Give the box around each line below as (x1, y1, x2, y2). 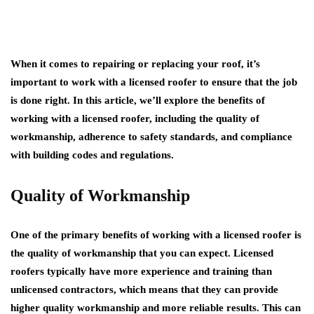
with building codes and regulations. (11, 149, 174, 161)
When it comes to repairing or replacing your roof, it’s (11, 58, 260, 69)
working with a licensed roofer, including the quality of (11, 113, 259, 124)
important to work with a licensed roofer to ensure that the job (11, 76, 297, 88)
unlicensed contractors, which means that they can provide (11, 284, 278, 295)
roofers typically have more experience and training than (11, 266, 272, 277)
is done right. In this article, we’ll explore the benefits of (11, 95, 265, 106)
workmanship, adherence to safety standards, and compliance (11, 131, 292, 142)
